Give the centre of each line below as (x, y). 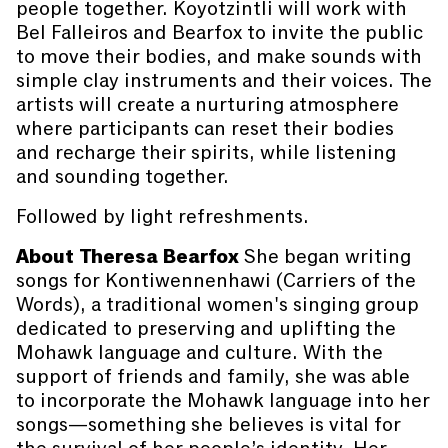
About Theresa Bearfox (127, 256)
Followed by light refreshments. (162, 216)
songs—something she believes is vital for (208, 424)
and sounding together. (122, 176)
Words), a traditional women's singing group (217, 304)
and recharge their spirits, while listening (206, 152)
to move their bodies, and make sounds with (219, 56)
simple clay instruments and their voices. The (224, 80)
